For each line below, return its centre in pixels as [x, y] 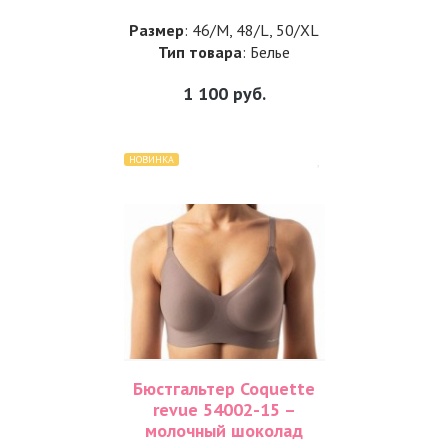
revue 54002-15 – [224, 409]
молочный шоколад [224, 430]
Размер [156, 30]
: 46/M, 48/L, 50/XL [251, 30]
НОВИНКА [151, 159]
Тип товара [200, 52]
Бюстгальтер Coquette [224, 388]
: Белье [266, 52]
